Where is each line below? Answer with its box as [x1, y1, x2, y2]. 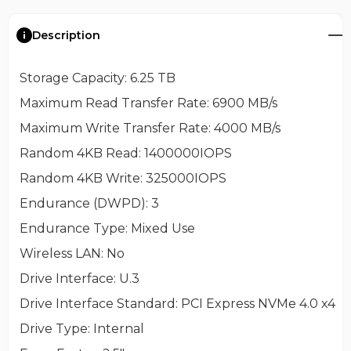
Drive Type [19, 320, 88, 336]
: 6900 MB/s [206, 95, 277, 110]
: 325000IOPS [139, 170, 226, 186]
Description [32, 27, 100, 42]
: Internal [87, 320, 144, 336]
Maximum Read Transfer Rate [19, 95, 207, 110]
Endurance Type [19, 220, 125, 236]
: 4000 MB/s [208, 120, 280, 136]
